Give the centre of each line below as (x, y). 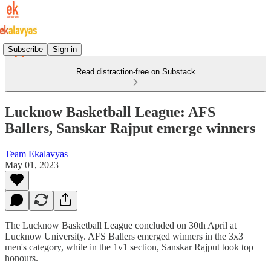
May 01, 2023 (32, 165)
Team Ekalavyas (36, 154)
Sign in (65, 49)
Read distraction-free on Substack (135, 72)
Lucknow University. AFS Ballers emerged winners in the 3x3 (124, 236)
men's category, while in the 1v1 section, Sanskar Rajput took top (129, 247)
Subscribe (25, 49)
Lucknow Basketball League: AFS (110, 112)
